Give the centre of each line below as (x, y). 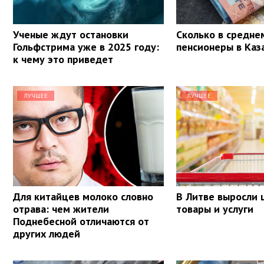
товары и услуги (215, 209)
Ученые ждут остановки (71, 34)
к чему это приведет (63, 59)
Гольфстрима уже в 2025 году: (86, 47)
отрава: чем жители (61, 209)
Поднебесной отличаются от (81, 221)
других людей (47, 233)
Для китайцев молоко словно (83, 196)
